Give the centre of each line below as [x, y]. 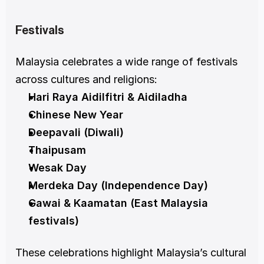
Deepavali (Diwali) [76, 133]
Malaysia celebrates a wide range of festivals [126, 62]
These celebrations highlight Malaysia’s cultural [131, 253]
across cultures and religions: [86, 80]
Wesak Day [57, 168]
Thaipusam [57, 150]
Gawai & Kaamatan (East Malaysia [118, 203]
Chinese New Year [76, 115]
